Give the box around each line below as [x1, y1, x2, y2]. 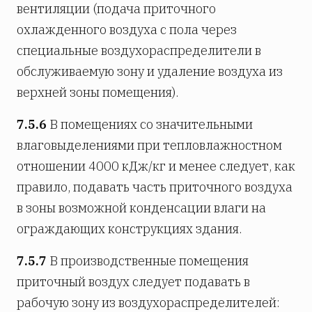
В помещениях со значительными [47, 116, 253, 132]
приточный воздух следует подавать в [17, 273, 250, 290]
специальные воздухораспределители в [17, 42, 261, 58]
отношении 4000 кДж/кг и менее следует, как [17, 157, 295, 174]
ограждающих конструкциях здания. [17, 220, 242, 237]
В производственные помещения [47, 252, 249, 269]
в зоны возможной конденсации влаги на [17, 199, 266, 216]
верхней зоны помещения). [17, 84, 178, 100]
